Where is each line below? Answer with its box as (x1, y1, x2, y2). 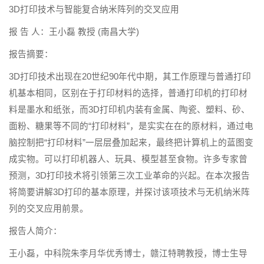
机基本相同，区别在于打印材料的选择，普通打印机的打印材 (9, 88, 247, 98)
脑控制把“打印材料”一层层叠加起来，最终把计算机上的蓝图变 (9, 138, 253, 148)
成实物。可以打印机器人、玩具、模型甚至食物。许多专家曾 (9, 154, 247, 164)
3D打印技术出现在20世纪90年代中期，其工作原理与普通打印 (9, 72, 251, 82)
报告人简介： (9, 226, 62, 236)
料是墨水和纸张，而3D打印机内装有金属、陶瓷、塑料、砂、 (9, 105, 250, 115)
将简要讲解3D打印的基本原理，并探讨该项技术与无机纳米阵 (9, 187, 250, 197)
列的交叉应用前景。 (9, 204, 88, 214)
